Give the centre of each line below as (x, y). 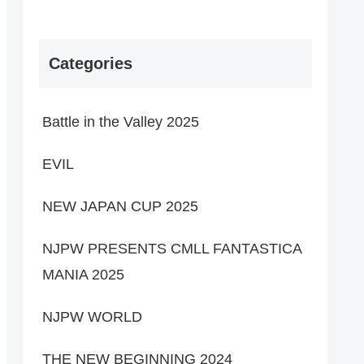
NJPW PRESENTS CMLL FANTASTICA (172, 249)
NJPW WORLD (92, 317)
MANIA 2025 (83, 275)
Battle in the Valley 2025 (121, 122)
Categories (91, 64)
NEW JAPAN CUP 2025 (120, 207)
